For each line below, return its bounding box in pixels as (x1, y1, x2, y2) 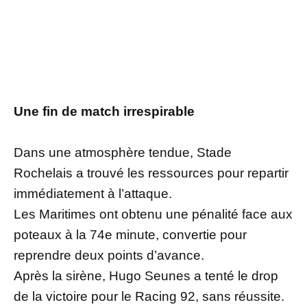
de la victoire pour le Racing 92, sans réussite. (14, 289, 284, 304)
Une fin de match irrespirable (14, 104, 195, 119)
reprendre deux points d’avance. (14, 248, 204, 263)
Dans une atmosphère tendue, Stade (14, 145, 232, 160)
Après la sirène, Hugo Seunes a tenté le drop (14, 269, 278, 284)
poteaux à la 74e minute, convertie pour (14, 228, 247, 243)
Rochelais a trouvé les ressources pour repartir (14, 166, 288, 181)
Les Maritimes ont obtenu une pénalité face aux (14, 207, 293, 222)
